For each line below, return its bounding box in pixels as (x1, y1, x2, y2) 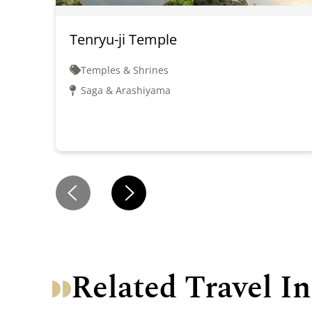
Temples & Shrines (80, 63, 169, 77)
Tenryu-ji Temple (69, 30, 177, 49)
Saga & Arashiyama (80, 84, 171, 97)
